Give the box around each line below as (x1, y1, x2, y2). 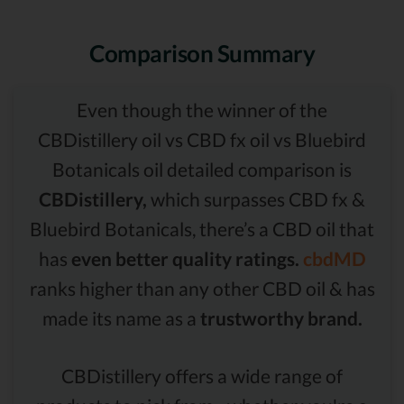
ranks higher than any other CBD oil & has (29, 276, 375, 299)
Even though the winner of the (77, 97, 327, 121)
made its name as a (41, 306, 200, 329)
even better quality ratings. (70, 246, 299, 270)
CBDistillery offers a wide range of (61, 363, 343, 387)
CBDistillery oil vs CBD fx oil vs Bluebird (38, 127, 366, 151)
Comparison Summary (89, 39, 315, 67)
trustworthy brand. (199, 306, 363, 329)
